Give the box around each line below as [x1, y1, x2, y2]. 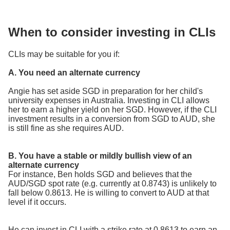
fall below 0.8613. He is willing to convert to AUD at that [8, 188, 209, 198]
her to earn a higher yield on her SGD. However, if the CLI [8, 105, 217, 114]
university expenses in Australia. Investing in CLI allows [8, 96, 209, 105]
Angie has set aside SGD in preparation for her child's [8, 87, 203, 96]
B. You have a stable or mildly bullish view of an [8, 151, 192, 161]
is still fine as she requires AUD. [8, 124, 124, 133]
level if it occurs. [8, 198, 66, 207]
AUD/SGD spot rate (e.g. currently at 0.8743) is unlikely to [8, 179, 217, 188]
